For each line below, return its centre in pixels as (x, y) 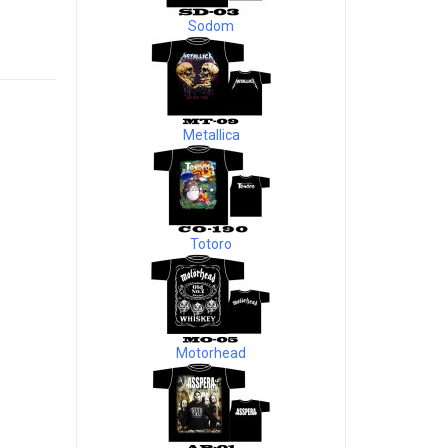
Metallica (211, 135)
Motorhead (211, 353)
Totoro (211, 244)
